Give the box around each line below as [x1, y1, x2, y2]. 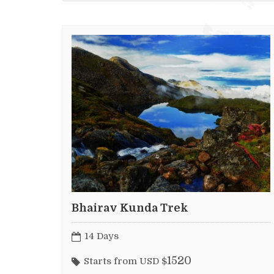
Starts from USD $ [84, 256, 167, 267]
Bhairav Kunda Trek [72, 202, 188, 215]
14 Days [84, 230, 119, 242]
